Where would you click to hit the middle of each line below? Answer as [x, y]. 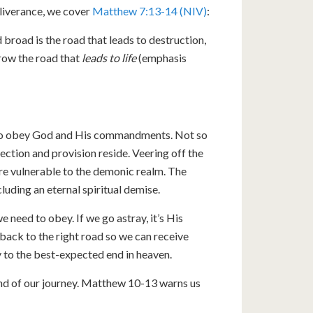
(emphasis [161, 58]
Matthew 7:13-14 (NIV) [150, 11]
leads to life [109, 58]
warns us [179, 283]
